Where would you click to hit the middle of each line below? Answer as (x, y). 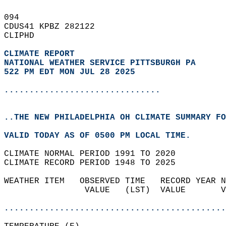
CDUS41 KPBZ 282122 (54, 27)
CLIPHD (24, 36)
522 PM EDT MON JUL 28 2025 (70, 72)
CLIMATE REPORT (42, 54)
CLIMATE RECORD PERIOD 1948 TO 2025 (95, 163)
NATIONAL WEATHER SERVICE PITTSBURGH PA (100, 63)
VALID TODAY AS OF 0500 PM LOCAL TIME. (102, 136)
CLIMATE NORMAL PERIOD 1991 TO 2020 (95, 154)
